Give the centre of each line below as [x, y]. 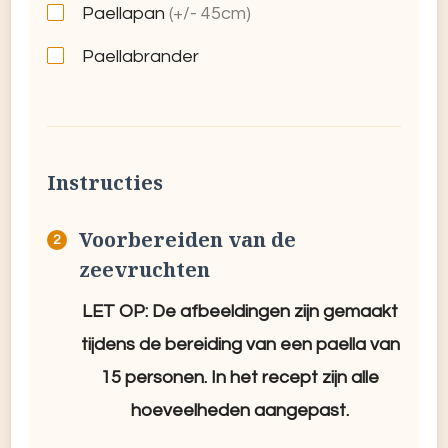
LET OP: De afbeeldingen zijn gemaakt [240, 311]
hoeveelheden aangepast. [240, 410]
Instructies [105, 182]
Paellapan [125, 13]
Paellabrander [140, 56]
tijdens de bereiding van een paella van [240, 344]
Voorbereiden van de [187, 239]
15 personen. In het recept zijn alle [240, 377]
